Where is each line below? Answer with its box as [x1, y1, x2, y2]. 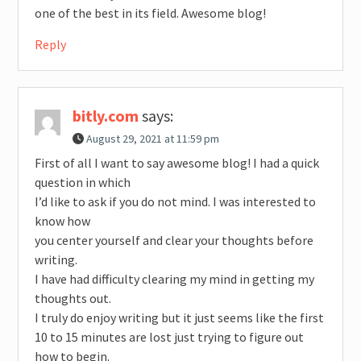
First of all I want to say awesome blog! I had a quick [34, 154, 319, 171]
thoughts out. [34, 289, 111, 306]
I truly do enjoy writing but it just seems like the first [34, 309, 324, 326]
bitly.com [72, 105, 139, 126]
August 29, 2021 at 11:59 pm [85, 131, 219, 146]
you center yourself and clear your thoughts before [34, 231, 313, 248]
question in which [34, 173, 131, 190]
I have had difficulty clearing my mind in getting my [34, 270, 314, 287]
